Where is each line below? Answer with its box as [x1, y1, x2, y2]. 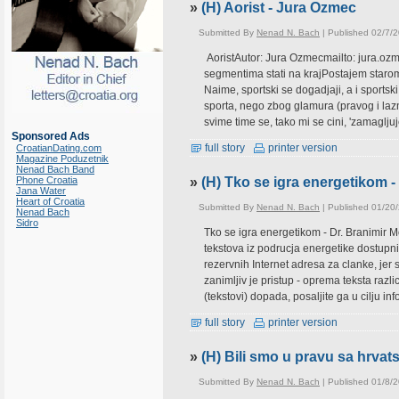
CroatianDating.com [16, 142, 102, 153]
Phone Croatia [16, 175, 77, 185]
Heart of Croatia [16, 196, 85, 207]
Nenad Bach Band [16, 164, 94, 175]
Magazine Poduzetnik [16, 153, 109, 164]
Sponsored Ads [12, 130, 90, 142]
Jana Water [16, 185, 66, 196]
